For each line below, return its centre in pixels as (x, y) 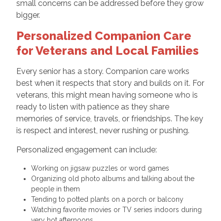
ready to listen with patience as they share (92, 107)
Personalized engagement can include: (86, 149)
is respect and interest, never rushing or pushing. (103, 130)
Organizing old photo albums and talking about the (112, 178)
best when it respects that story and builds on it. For (110, 83)
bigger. (28, 15)
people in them (57, 189)
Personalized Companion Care (104, 36)
